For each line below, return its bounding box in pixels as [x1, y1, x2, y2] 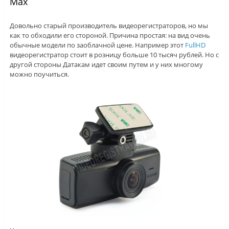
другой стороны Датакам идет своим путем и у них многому [9, 60, 203, 70]
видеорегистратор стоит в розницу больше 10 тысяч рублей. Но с [9, 50, 219, 60]
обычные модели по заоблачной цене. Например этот [9, 40, 185, 50]
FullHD [185, 40, 205, 50]
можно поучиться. [9, 70, 69, 79]
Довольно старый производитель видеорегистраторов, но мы [9, 21, 208, 31]
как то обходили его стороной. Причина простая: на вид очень [9, 31, 210, 40]
